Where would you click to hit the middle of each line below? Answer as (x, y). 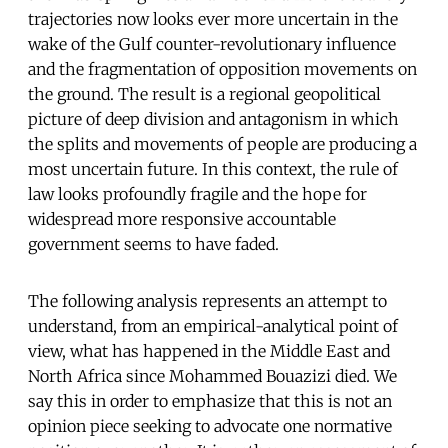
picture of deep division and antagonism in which (213, 118)
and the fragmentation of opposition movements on (222, 68)
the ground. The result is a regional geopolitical (204, 93)
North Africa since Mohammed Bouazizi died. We (212, 375)
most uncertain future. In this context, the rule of (213, 168)
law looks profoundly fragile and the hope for (197, 193)
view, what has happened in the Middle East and (209, 350)
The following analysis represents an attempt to (207, 300)
